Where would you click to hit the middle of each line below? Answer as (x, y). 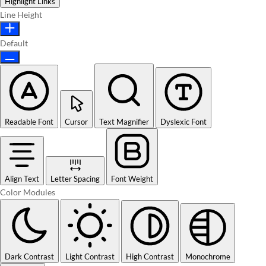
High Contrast (150, 256)
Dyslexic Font (183, 122)
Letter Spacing (75, 179)
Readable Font (29, 122)
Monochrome (208, 256)
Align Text (22, 179)
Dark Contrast (29, 256)
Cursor (76, 122)
